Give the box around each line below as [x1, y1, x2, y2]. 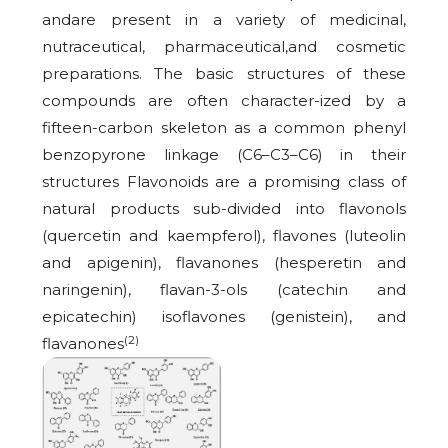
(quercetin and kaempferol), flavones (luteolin [42, 226, 406, 246]
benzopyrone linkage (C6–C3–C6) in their [42, 145, 406, 165]
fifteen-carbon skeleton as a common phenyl [42, 118, 406, 138]
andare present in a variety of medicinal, [42, 10, 406, 30]
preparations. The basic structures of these [42, 64, 406, 84]
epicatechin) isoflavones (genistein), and [42, 307, 406, 327]
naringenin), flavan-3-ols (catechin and [42, 280, 406, 300]
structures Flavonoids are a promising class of [42, 172, 406, 192]
